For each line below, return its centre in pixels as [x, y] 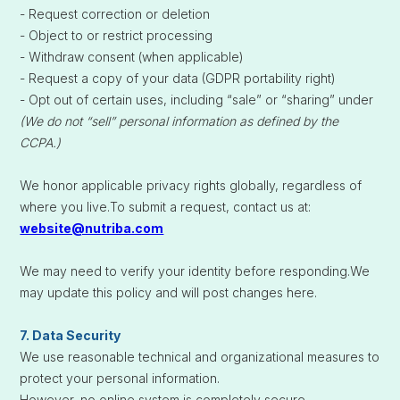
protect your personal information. [120, 378]
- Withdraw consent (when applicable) [132, 57]
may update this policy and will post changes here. [169, 292]
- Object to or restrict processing [117, 35]
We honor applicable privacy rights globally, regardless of [191, 185]
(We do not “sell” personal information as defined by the [179, 121]
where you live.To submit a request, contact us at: [166, 207]
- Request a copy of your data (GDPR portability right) [178, 78]
